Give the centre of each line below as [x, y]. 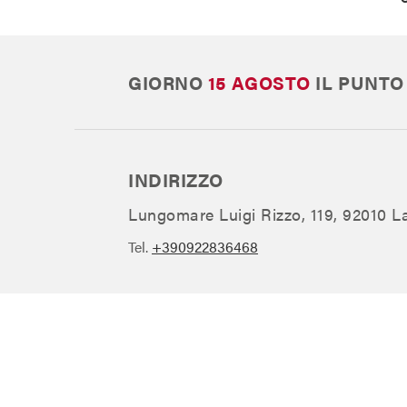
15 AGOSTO [262, 82]
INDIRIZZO [176, 179]
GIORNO [168, 82]
